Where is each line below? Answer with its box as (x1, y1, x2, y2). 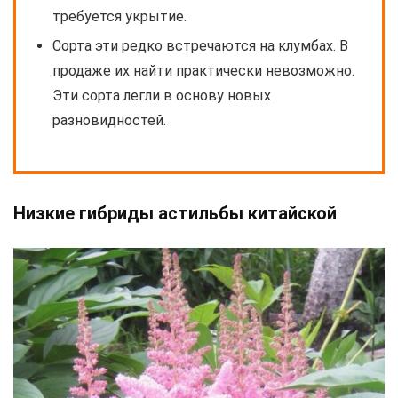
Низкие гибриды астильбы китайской (13, 203, 337, 225)
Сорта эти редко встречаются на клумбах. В (52, 37, 348, 55)
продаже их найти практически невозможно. (52, 62, 354, 80)
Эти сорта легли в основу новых (52, 87, 271, 105)
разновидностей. (52, 112, 166, 130)
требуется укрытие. (52, 8, 187, 26)
